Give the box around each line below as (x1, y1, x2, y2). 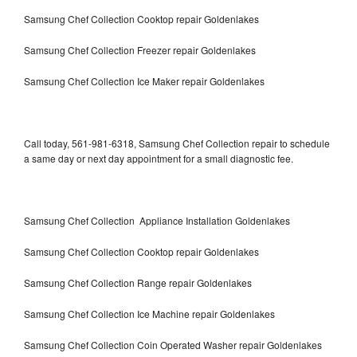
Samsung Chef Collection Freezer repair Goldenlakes (24, 42, 258, 57)
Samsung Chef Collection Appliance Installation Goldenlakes (24, 213, 290, 227)
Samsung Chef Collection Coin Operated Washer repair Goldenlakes (24, 337, 322, 351)
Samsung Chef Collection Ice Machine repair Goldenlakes (24, 306, 275, 320)
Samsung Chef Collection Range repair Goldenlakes (24, 275, 252, 289)
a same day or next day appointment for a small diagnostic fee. (24, 151, 293, 165)
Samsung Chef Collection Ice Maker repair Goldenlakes (24, 73, 265, 88)
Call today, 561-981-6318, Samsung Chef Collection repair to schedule (24, 135, 330, 150)
